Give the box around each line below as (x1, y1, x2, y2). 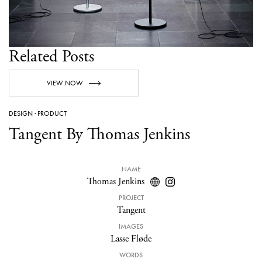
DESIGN (9, 109, 33, 119)
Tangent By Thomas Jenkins (9, 124, 190, 146)
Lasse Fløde (111, 232, 151, 245)
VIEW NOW (47, 78, 83, 88)
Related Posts (9, 46, 94, 68)
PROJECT (118, 192, 144, 202)
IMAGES (119, 221, 143, 231)
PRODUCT (37, 109, 67, 119)
